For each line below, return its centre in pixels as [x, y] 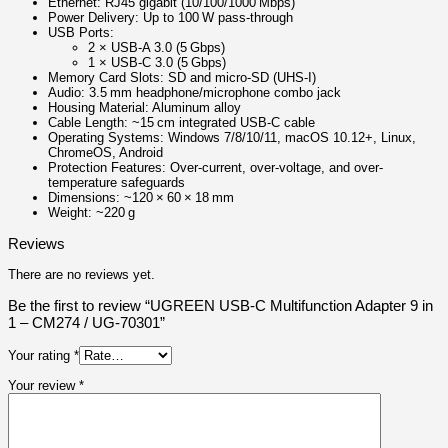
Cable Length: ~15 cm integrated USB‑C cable [181, 123]
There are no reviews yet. [81, 275]
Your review [43, 385]
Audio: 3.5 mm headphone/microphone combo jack [194, 93]
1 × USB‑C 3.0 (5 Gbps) [157, 63]
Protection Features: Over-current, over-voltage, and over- [215, 168]
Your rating [41, 355]
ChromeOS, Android [105, 153]
